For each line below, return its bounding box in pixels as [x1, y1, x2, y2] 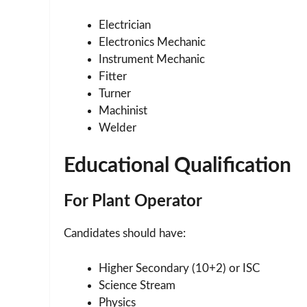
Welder [99, 121, 136, 134]
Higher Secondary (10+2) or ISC [99, 262, 260, 274]
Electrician [99, 19, 151, 31]
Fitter [99, 70, 127, 82]
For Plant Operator [64, 193, 202, 210]
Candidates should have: [64, 228, 186, 240]
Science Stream [99, 279, 175, 291]
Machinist [99, 104, 147, 116]
